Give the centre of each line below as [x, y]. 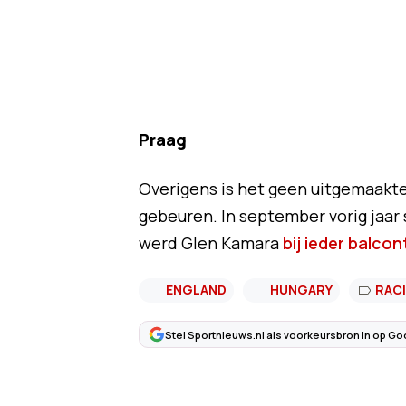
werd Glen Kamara [210, 243]
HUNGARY [301, 290]
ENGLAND [196, 290]
